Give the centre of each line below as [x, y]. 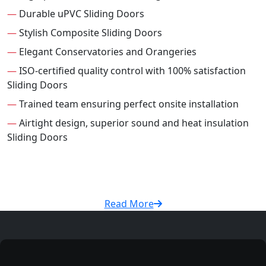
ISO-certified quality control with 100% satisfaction [131, 71]
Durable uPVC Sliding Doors [80, 14]
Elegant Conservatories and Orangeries [107, 52]
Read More [129, 204]
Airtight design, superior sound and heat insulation [133, 123]
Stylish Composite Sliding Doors [89, 33]
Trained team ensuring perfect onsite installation [128, 104]
